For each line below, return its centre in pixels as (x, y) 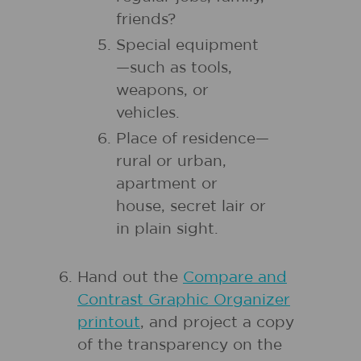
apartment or (167, 184)
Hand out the (130, 278)
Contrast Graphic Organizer (184, 300)
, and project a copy (217, 323)
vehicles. (148, 113)
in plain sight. (167, 229)
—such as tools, (174, 68)
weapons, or (162, 91)
